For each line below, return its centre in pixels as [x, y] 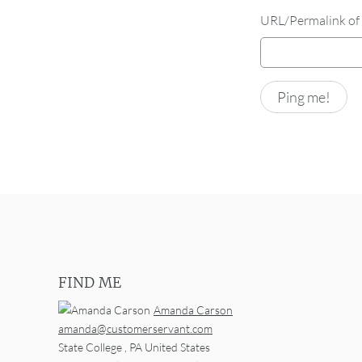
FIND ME [90, 282]
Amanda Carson [193, 309]
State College [90, 347]
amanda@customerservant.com [135, 328]
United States [177, 347]
